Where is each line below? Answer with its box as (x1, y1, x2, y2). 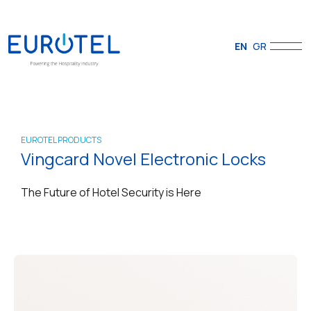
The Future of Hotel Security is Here (21, 185, 201, 200)
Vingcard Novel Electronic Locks (21, 147, 266, 170)
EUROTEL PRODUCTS (21, 134, 101, 146)
